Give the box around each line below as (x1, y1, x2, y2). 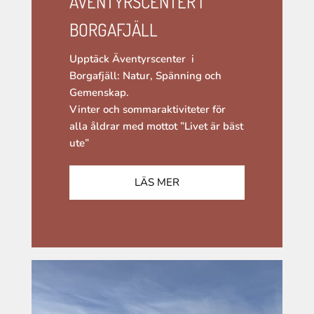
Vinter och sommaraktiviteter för (69, 102, 226, 116)
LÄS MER (134, 175, 179, 189)
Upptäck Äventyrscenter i (69, 51, 194, 66)
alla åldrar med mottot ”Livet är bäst (69, 118, 243, 133)
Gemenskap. (69, 85, 129, 100)
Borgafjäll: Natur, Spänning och (69, 68, 221, 83)
